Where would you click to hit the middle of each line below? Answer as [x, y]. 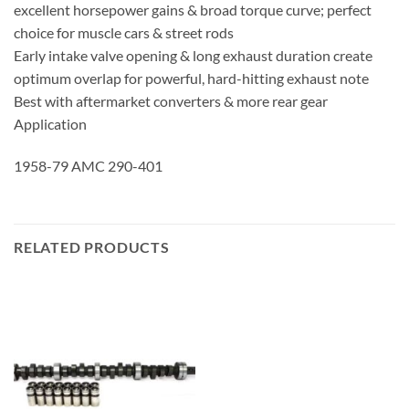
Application [50, 124]
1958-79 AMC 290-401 [88, 166]
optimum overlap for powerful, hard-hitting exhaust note [191, 79]
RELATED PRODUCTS [92, 246]
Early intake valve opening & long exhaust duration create [193, 56]
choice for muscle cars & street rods [124, 33]
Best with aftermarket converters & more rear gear [171, 101]
